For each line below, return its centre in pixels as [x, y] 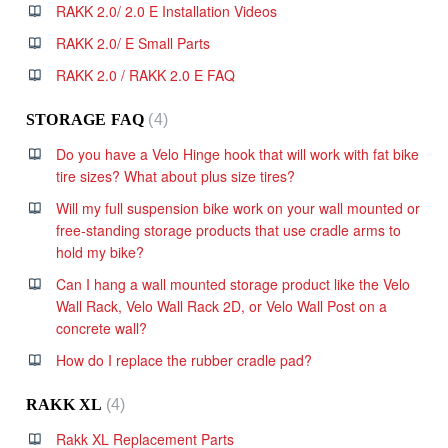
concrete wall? [101, 327]
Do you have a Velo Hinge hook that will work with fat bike [237, 153]
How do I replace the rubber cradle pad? [184, 359]
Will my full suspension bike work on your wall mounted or [238, 207]
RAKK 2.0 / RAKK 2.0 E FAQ [145, 74]
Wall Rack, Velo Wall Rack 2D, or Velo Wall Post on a [221, 305]
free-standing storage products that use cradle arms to [228, 229]
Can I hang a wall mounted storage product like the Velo [233, 283]
